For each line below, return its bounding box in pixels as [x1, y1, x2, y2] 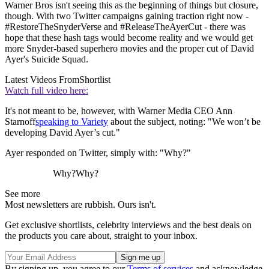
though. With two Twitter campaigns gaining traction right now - [5, 10, 249, 21]
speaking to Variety [35, 116, 108, 127]
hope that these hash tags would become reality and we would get [5, 32, 253, 43]
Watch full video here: [5, 85, 88, 95]
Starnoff [5, 116, 35, 127]
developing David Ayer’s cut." [5, 127, 120, 138]
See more [5, 188, 40, 199]
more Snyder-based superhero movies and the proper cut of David [5, 43, 254, 53]
